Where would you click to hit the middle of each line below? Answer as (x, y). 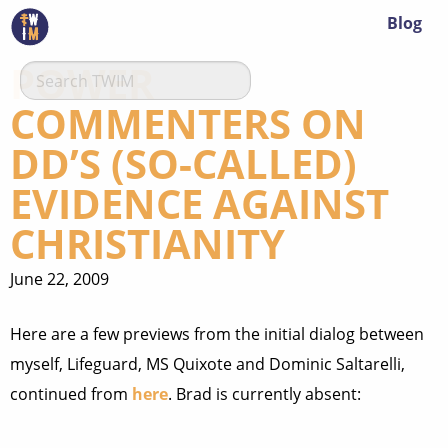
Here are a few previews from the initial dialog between (217, 334)
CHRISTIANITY (147, 243)
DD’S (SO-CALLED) (183, 163)
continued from (71, 394)
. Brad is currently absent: (264, 394)
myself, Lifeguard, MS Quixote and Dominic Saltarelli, (207, 364)
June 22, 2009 (59, 279)
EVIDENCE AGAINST (199, 203)
